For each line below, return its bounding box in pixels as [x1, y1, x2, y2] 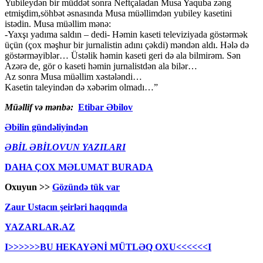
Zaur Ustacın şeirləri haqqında [5, 202, 127, 213]
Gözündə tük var [52, 182, 120, 193]
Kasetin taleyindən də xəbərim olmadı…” [5, 82, 158, 93]
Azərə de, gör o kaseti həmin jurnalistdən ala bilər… [5, 61, 197, 72]
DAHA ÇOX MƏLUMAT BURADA [5, 162, 153, 173]
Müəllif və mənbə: [5, 102, 76, 113]
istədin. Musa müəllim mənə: [5, 19, 111, 29]
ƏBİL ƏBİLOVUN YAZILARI [5, 142, 126, 153]
